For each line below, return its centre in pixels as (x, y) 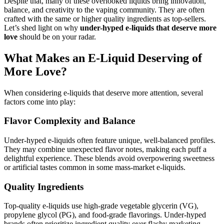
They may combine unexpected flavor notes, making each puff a (105, 149)
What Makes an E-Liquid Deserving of (103, 58)
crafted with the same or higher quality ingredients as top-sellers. (105, 18)
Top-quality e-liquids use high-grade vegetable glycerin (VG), (101, 206)
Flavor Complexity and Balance (69, 121)
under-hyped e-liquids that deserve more (148, 27)
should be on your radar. (57, 36)
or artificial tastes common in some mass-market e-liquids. (95, 167)
